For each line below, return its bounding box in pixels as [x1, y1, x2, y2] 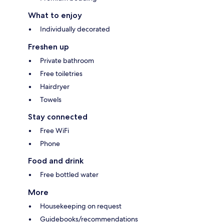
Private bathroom [40, 56, 94, 65]
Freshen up [28, 42, 69, 52]
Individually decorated [40, 24, 110, 34]
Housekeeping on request [40, 201, 121, 211]
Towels [40, 95, 61, 104]
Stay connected [28, 112, 87, 122]
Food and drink [28, 156, 83, 166]
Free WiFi [40, 126, 69, 135]
